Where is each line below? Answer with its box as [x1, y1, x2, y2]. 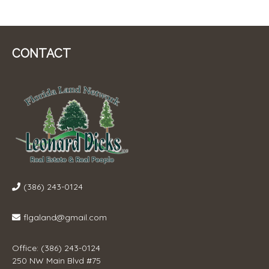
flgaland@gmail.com [23, 212, 107, 223]
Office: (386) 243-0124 [12, 243, 100, 254]
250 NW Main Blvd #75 [12, 255, 101, 267]
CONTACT [12, 46, 71, 61]
